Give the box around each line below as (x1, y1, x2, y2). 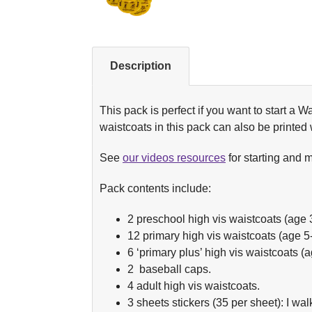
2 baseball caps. (127, 263, 211, 275)
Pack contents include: (100, 182, 211, 194)
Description (110, 59, 171, 72)
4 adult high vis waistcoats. (127, 279, 260, 292)
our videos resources (123, 151, 226, 164)
